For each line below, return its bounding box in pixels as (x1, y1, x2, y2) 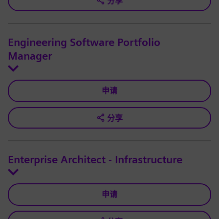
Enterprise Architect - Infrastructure (8, 153, 182, 167)
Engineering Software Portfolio (8, 36, 160, 49)
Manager (8, 50, 52, 63)
